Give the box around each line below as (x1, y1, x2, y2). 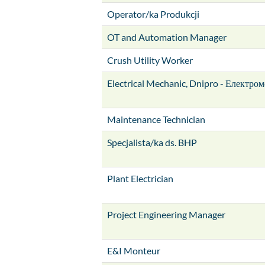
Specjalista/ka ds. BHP (107, 137, 197, 148)
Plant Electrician (107, 173, 173, 184)
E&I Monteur (107, 245, 160, 256)
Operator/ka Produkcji (107, 8, 199, 20)
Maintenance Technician (107, 114, 205, 125)
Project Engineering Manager (107, 209, 225, 220)
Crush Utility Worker (107, 54, 193, 66)
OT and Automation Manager (107, 31, 227, 43)
